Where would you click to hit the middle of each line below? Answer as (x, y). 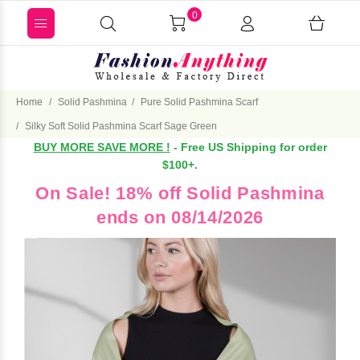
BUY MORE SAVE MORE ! (102, 147)
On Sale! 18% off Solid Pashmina (180, 193)
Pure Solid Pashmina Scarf (199, 102)
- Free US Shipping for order (248, 147)
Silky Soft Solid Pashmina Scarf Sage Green (121, 126)
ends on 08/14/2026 (180, 217)
